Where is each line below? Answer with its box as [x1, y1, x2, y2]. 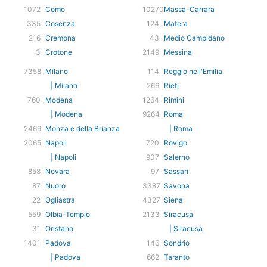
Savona [164, 181, 190, 191]
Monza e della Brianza [45, 124, 120, 133]
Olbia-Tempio [45, 210, 90, 219]
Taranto [164, 253, 190, 262]
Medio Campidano [164, 33, 225, 43]
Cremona [45, 33, 76, 43]
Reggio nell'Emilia [164, 67, 222, 76]
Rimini [164, 95, 184, 105]
